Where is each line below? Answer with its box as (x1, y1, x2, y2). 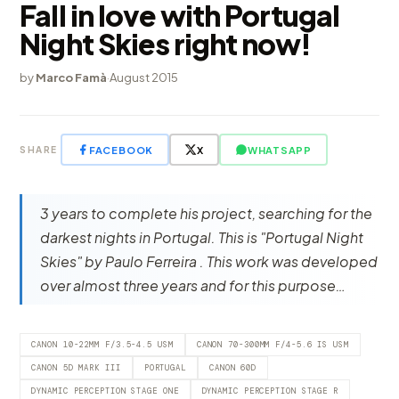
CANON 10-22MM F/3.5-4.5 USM (31, 339, 174, 350)
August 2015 (110, 70, 179, 85)
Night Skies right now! (20, 26, 312, 61)
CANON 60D (208, 362, 257, 373)
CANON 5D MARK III (31, 362, 121, 373)
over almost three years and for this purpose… (40, 276, 346, 295)
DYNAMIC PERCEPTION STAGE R (201, 386, 338, 396)
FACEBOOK (88, 143, 154, 156)
